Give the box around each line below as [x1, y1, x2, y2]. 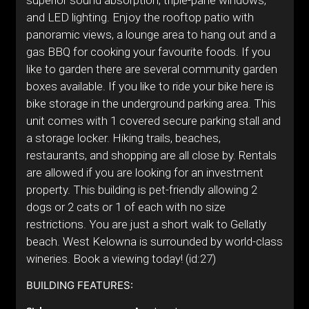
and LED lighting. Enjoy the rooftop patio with [26, 10, 254, 24]
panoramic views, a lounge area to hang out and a [26, 28, 276, 41]
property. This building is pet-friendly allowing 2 [26, 183, 257, 197]
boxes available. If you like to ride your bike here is [26, 79, 274, 93]
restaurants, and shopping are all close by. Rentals [26, 148, 277, 162]
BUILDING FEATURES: [26, 279, 133, 292]
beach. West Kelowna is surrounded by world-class [26, 235, 283, 248]
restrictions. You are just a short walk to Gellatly [26, 217, 266, 231]
